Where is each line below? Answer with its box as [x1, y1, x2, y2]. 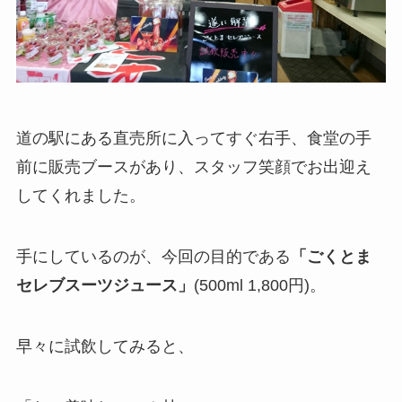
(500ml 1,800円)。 [193, 276, 326, 295]
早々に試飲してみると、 [15, 336, 194, 355]
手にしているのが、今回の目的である [15, 248, 291, 267]
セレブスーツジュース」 [15, 276, 194, 295]
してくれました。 [15, 187, 145, 205]
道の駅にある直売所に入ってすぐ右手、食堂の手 [15, 129, 371, 148]
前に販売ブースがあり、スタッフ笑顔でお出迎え [15, 158, 371, 177]
